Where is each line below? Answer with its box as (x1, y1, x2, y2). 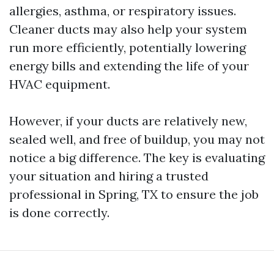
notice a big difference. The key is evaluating (9, 150, 265, 166)
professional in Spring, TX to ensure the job (9, 187, 259, 202)
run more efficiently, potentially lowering (9, 40, 246, 56)
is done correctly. (9, 205, 109, 221)
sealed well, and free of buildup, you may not (9, 131, 265, 147)
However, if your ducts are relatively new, (9, 113, 247, 129)
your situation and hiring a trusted (9, 168, 209, 184)
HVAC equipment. (9, 76, 110, 92)
